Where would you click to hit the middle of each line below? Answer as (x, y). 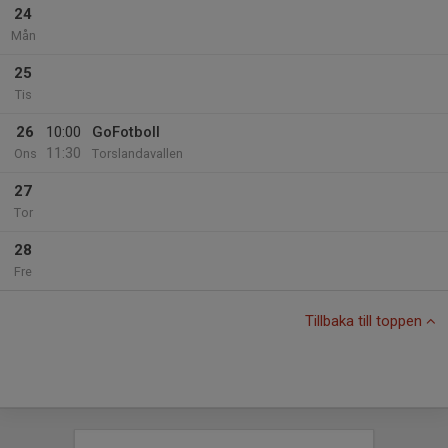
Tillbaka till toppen (365, 321)
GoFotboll (126, 132)
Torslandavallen (137, 153)
